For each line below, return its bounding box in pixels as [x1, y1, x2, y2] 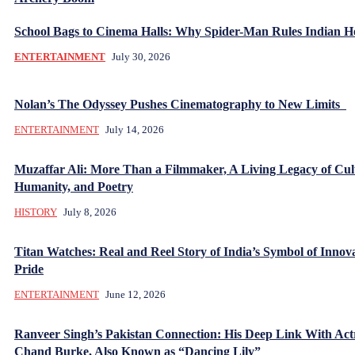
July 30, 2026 [112, 50, 170, 63]
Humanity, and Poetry [14, 179, 133, 193]
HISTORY [14, 205, 57, 218]
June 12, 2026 [105, 288, 166, 300]
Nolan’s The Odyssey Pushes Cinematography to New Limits [14, 97, 346, 111]
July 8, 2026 [63, 205, 116, 218]
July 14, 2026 [105, 123, 164, 136]
